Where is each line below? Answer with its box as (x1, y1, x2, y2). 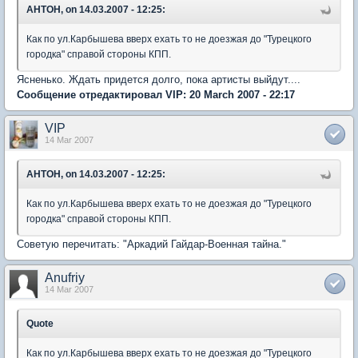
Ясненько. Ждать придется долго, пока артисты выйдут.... (17, 74, 300, 86)
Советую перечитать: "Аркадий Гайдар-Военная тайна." (17, 238, 286, 251)
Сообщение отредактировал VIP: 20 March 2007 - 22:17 (17, 89, 295, 101)
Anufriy (45, 271, 85, 285)
